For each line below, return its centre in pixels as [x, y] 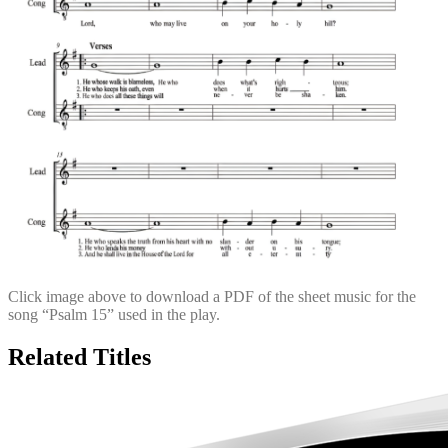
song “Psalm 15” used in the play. [114, 314]
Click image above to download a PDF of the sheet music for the [212, 296]
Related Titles [79, 356]
